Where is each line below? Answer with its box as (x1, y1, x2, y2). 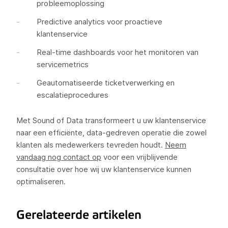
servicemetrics (37, 60, 89, 69)
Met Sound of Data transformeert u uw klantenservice (16, 116, 206, 125)
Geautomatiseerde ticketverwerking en (37, 78, 175, 88)
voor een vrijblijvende (101, 152, 178, 162)
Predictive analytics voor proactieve (37, 17, 162, 26)
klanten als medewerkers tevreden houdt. (16, 140, 165, 150)
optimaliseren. (16, 177, 66, 186)
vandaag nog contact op (16, 152, 101, 162)
